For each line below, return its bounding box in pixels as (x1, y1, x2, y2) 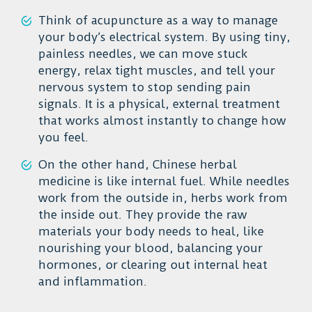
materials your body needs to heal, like (38, 224, 264, 238)
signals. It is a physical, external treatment (38, 96, 280, 111)
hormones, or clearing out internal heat (38, 257, 267, 272)
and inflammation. (38, 274, 147, 288)
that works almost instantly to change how (38, 113, 286, 127)
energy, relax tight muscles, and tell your (38, 63, 275, 77)
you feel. (38, 130, 88, 144)
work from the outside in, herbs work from (38, 190, 288, 205)
